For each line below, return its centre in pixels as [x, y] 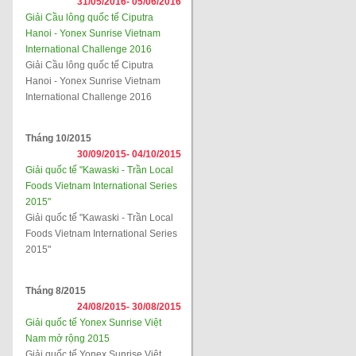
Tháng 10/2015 [58, 138]
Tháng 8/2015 [56, 291]
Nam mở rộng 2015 [68, 339]
